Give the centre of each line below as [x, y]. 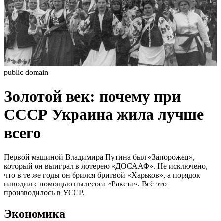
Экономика [35, 213]
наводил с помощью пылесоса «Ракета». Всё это [85, 184]
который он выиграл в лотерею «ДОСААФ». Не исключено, [106, 166]
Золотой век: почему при [92, 96]
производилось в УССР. [44, 192]
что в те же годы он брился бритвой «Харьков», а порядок [102, 175]
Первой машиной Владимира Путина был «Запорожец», [99, 157]
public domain [26, 72]
